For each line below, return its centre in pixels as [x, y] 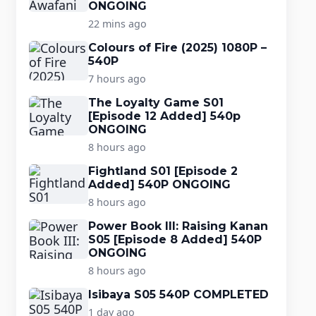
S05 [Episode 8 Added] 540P [175, 239]
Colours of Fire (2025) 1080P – [177, 47]
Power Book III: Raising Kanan [178, 226]
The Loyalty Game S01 [156, 102]
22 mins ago [117, 23]
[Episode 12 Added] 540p [164, 116]
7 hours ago [117, 78]
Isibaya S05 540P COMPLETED [178, 294]
